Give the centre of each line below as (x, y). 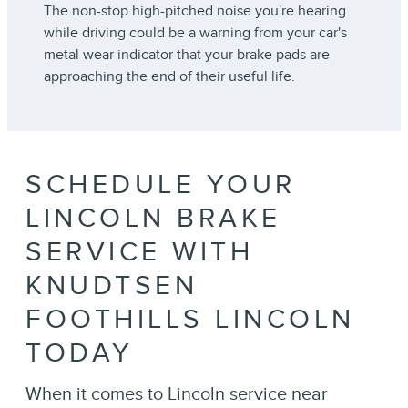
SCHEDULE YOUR (161, 185)
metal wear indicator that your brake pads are (187, 55)
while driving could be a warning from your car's (195, 33)
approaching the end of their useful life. (169, 77)
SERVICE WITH (139, 253)
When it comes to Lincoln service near (177, 394)
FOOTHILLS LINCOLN (190, 320)
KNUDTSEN (112, 286)
